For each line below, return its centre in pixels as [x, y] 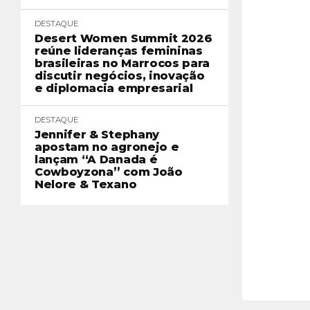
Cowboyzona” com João [109, 172]
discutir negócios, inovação [120, 76]
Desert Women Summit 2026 [124, 38]
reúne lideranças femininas [119, 51]
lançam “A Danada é [96, 159]
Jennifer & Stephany [97, 135]
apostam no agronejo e [107, 147]
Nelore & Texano [86, 184]
